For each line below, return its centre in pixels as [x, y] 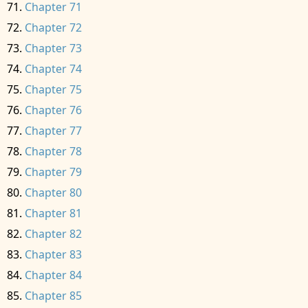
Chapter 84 [53, 275]
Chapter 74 [53, 69]
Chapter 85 [53, 296]
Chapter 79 [53, 172]
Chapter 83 [53, 254]
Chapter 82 [53, 234]
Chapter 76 [53, 110]
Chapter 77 [53, 131]
